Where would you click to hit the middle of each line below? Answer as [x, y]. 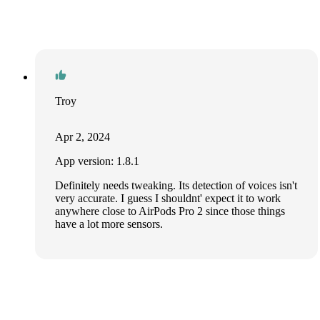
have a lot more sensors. [109, 224]
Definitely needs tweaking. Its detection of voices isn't [176, 185]
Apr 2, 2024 [83, 136]
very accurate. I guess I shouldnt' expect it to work [168, 198]
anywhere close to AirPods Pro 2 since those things [170, 211]
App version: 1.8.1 [97, 161]
